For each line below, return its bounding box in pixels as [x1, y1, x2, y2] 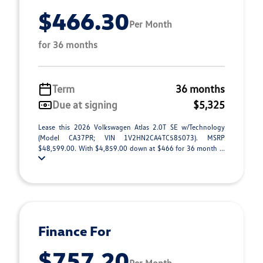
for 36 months [38, 39, 97, 50]
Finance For [38, 222, 111, 239]
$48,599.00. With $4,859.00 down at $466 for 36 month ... [38, 144, 225, 153]
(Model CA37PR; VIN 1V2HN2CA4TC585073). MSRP [38, 133, 225, 142]
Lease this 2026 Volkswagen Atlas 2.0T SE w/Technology [38, 123, 225, 131]
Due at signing [52, 98, 117, 111]
